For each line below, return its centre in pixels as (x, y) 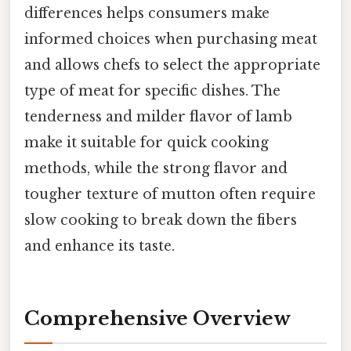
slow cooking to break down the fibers (161, 221)
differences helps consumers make (147, 14)
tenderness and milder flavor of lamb (158, 117)
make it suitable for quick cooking (147, 143)
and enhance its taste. (100, 246)
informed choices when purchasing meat (171, 40)
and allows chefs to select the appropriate (172, 65)
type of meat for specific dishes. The (152, 91)
